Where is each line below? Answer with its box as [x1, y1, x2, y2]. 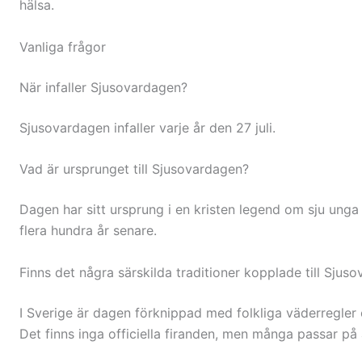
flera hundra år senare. [19, 222, 157, 239]
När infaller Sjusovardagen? [19, 78, 187, 95]
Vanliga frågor [19, 38, 106, 55]
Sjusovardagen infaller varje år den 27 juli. [19, 119, 276, 136]
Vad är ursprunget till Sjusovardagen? [19, 161, 249, 178]
